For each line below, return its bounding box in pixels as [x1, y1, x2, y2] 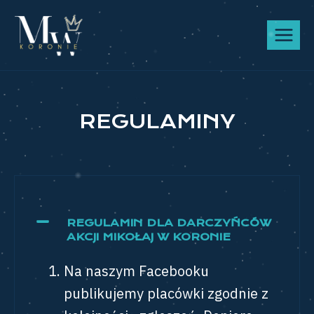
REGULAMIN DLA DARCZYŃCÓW [67, 217, 271, 229]
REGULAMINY [78, 110, 235, 133]
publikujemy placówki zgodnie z [64, 284, 268, 303]
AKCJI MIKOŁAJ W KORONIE [67, 231, 231, 243]
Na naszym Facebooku [64, 261, 209, 280]
